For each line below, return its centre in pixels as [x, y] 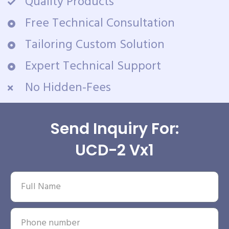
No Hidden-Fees [68, 88]
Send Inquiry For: [114, 129]
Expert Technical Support [93, 66]
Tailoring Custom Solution [95, 45]
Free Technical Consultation [100, 24]
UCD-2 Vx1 [114, 150]
